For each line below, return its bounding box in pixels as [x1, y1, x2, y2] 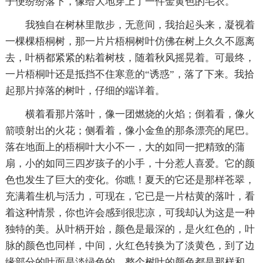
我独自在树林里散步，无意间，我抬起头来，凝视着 [25, 19, 255, 31]
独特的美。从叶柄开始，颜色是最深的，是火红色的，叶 [5, 223, 255, 235]
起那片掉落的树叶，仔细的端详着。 [5, 85, 165, 96]
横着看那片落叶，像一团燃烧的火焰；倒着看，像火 [25, 108, 255, 120]
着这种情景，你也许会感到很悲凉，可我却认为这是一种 [5, 207, 255, 218]
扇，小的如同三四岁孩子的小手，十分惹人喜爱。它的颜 [5, 157, 255, 169]
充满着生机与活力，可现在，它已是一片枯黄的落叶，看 [5, 190, 255, 202]
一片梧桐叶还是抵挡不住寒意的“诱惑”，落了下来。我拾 [5, 68, 254, 80]
